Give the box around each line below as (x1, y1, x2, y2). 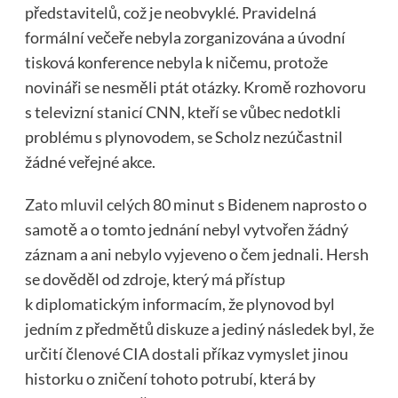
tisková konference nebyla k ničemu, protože (24, 52, 328, 73)
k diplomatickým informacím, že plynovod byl (24, 294, 335, 314)
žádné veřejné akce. (24, 152, 155, 172)
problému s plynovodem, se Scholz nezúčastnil (24, 127, 343, 147)
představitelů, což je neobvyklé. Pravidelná (24, 3, 316, 23)
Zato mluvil (24, 195, 104, 215)
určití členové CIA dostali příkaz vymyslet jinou (24, 344, 348, 364)
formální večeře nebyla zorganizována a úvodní (24, 28, 346, 48)
